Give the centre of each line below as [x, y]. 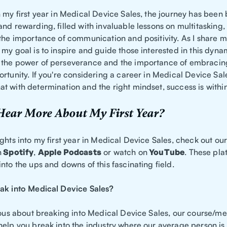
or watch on [124, 152]
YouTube [167, 152]
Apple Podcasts [69, 152]
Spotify [18, 152]
